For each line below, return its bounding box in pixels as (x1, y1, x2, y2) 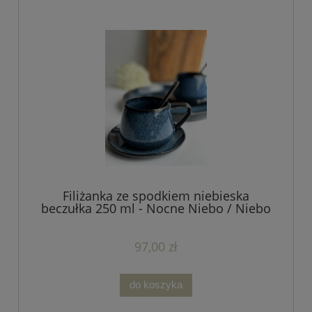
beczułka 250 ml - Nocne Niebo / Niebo (41, 199, 271, 217)
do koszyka (130, 279, 182, 291)
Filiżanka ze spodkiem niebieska (63, 187, 249, 204)
